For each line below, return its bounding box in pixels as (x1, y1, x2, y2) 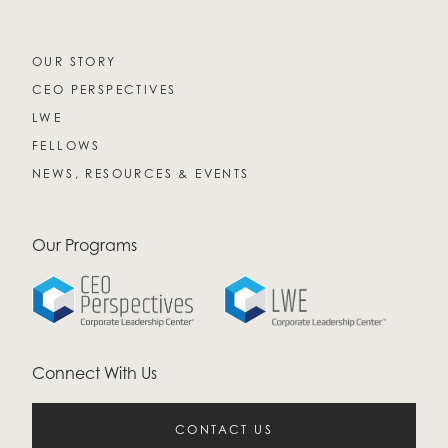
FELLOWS (32, 138, 101, 153)
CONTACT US (175, 422, 273, 437)
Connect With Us (32, 363, 157, 383)
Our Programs (32, 235, 137, 255)
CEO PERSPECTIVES (32, 82, 177, 97)
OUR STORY (32, 54, 117, 69)
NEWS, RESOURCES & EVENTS (32, 166, 250, 181)
